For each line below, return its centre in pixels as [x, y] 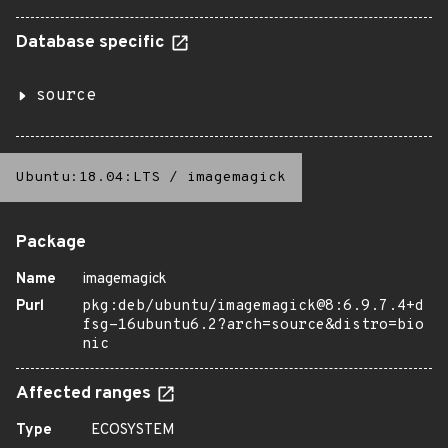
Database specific [92, 43]
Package [51, 243]
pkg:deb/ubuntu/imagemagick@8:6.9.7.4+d [253, 306]
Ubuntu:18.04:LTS [88, 177]
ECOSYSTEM [133, 430]
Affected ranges [85, 394]
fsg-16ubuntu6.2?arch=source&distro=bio [253, 325]
